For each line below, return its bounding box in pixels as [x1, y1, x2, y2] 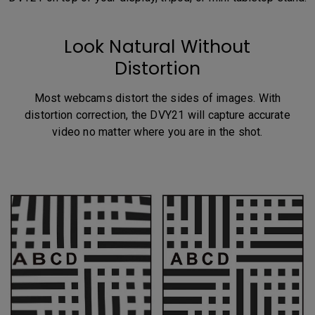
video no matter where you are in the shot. [52, 125, 263, 139]
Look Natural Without [64, 34, 251, 60]
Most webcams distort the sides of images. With [34, 91, 281, 105]
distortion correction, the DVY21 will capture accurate [25, 108, 290, 122]
